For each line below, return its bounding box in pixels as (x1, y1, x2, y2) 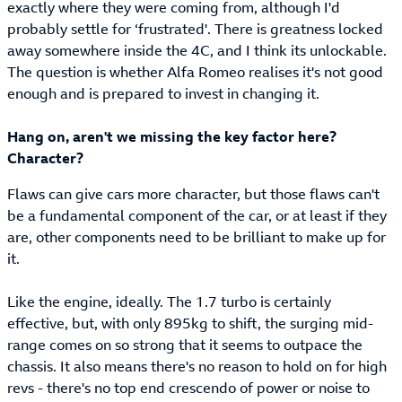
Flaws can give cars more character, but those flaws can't (7, 184, 380, 205)
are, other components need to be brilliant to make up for (7, 227, 386, 248)
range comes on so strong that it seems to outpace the (7, 335, 363, 355)
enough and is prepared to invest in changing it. (7, 83, 319, 104)
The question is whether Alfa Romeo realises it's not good (7, 62, 383, 83)
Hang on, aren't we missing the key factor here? (7, 127, 336, 147)
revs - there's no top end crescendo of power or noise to (7, 378, 370, 398)
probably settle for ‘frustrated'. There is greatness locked (7, 19, 383, 39)
